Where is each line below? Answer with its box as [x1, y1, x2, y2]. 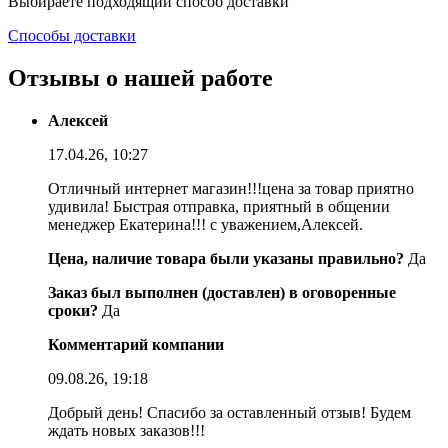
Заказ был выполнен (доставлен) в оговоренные [48, 283, 396, 301]
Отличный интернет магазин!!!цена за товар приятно [48, 179, 414, 197]
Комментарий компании [48, 335, 224, 353]
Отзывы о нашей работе [8, 64, 273, 91]
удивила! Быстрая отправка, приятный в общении [48, 197, 390, 215]
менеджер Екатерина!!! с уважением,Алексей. [48, 215, 363, 233]
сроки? [48, 301, 98, 319]
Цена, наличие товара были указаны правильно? [48, 249, 404, 267]
